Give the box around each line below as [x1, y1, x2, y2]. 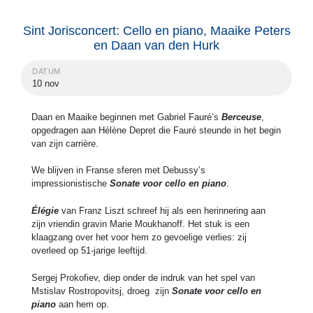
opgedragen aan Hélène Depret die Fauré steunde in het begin [31, 124, 281, 136]
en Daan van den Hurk [94, 38, 219, 52]
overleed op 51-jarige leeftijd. [31, 245, 147, 256]
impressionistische [31, 178, 110, 189]
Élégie [31, 205, 59, 217]
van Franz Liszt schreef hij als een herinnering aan [59, 205, 265, 217]
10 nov [32, 78, 59, 89]
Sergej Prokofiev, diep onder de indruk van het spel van [31, 272, 255, 284]
